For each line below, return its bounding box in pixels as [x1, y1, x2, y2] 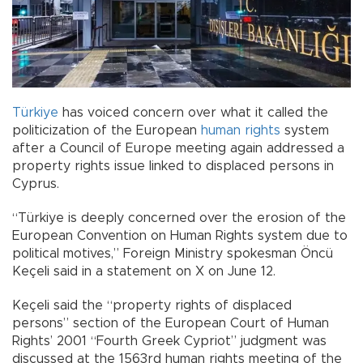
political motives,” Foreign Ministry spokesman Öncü [12, 247, 333, 261]
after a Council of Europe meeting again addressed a [12, 142, 344, 156]
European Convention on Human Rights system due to [12, 229, 348, 243]
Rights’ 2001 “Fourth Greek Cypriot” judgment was [12, 335, 327, 348]
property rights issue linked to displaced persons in [12, 160, 334, 173]
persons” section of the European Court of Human [12, 317, 329, 331]
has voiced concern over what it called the [58, 106, 328, 120]
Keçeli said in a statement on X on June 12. [12, 265, 275, 279]
